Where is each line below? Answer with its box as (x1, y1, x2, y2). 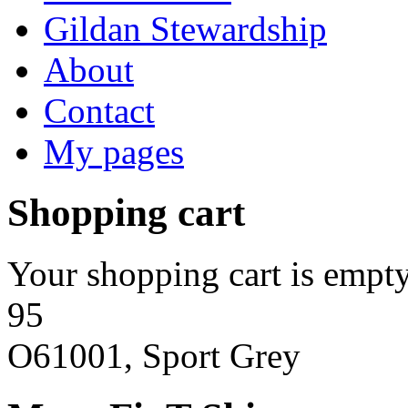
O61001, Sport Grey (7, 335, 301, 375)
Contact (44, 91, 155, 130)
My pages (44, 132, 184, 171)
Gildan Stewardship (44, 9, 327, 48)
